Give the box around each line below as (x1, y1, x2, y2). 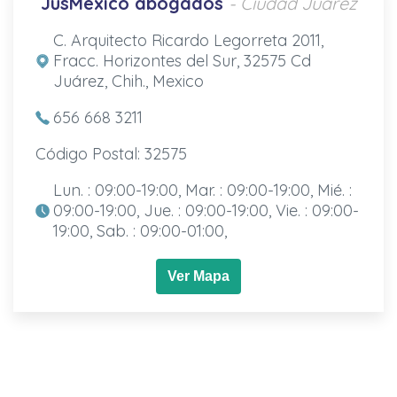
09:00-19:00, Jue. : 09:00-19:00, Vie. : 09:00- (52, 199, 359, 221)
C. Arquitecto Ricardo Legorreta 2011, (52, 29, 323, 51)
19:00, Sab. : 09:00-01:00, (52, 220, 227, 241)
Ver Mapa (167, 268, 230, 284)
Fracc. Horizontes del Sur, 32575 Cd (52, 50, 311, 71)
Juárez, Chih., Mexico (52, 70, 204, 91)
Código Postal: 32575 (35, 143, 187, 164)
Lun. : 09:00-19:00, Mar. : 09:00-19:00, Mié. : (52, 179, 352, 200)
